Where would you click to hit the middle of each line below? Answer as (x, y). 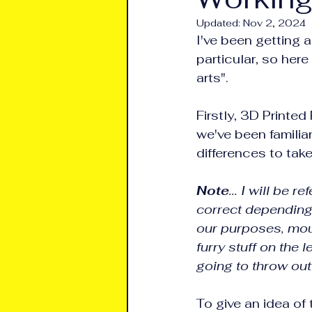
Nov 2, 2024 (274, 23)
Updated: (220, 23)
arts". (212, 78)
